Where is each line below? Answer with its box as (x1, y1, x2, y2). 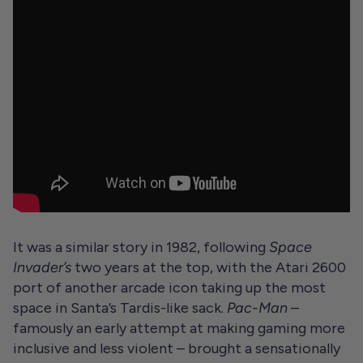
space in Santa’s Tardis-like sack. (13, 299, 227, 317)
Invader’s (13, 258, 71, 276)
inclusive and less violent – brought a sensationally (13, 340, 340, 357)
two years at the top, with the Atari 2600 (71, 258, 346, 276)
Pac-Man (227, 299, 288, 317)
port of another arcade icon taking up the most (13, 279, 326, 297)
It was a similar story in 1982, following (13, 238, 269, 256)
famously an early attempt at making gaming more (13, 319, 345, 337)
